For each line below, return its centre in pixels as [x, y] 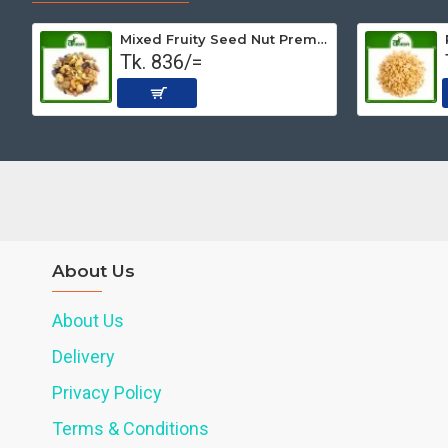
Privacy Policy [107, 392]
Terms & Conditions [130, 428]
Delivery [83, 356]
